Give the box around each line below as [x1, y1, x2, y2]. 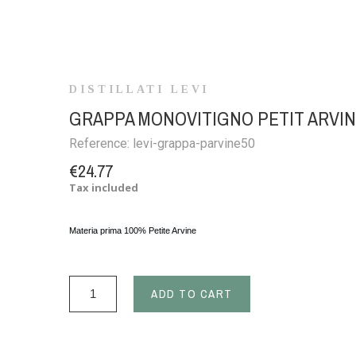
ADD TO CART [151, 284, 233, 302]
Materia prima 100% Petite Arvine [69, 225, 197, 235]
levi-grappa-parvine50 [133, 135, 256, 151]
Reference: [69, 135, 133, 151]
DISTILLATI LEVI [69, 83, 210, 95]
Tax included [69, 180, 139, 195]
